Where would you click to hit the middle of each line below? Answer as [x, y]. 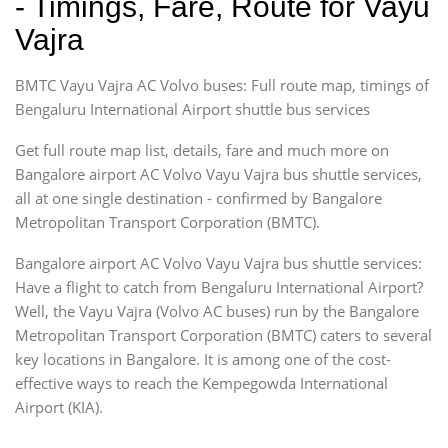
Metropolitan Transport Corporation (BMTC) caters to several [223, 334]
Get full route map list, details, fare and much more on [202, 149]
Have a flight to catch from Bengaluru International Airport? [219, 286]
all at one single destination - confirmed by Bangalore [198, 197]
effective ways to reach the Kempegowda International [201, 382]
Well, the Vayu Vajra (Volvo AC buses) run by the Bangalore [217, 310]
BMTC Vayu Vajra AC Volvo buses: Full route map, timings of [222, 84]
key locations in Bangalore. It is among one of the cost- [203, 358]
